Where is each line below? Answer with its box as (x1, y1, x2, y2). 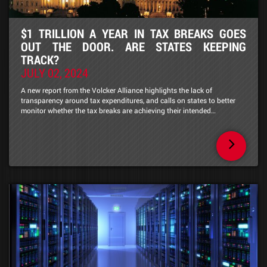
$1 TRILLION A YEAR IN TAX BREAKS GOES (21, 24, 246, 42)
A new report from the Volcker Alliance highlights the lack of (21, 85, 212, 95)
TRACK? (21, 51, 59, 68)
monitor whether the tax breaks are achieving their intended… (21, 105, 216, 115)
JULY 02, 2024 (21, 64, 88, 81)
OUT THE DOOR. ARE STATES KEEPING (21, 38, 246, 55)
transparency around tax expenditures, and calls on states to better (21, 95, 235, 105)
